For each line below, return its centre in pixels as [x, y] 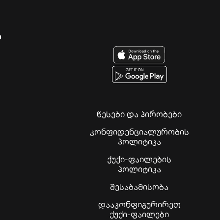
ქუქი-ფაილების [139, 159]
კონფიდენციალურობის [139, 132]
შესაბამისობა [139, 187]
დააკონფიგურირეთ [139, 205]
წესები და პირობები [139, 114]
